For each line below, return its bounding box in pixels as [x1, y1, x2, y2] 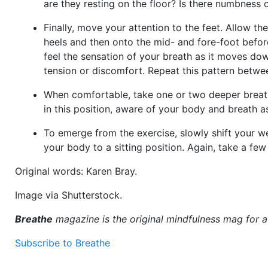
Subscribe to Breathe [15, 236, 110, 249]
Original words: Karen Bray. [15, 165, 137, 177]
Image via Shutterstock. [15, 188, 122, 201]
